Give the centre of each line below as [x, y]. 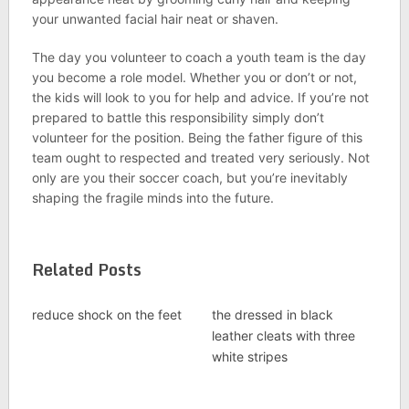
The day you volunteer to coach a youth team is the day [199, 57]
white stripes [249, 357]
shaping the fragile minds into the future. [152, 198]
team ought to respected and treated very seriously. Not [200, 157]
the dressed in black [272, 315]
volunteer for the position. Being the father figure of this [197, 137]
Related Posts [86, 269]
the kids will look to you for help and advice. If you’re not [200, 97]
